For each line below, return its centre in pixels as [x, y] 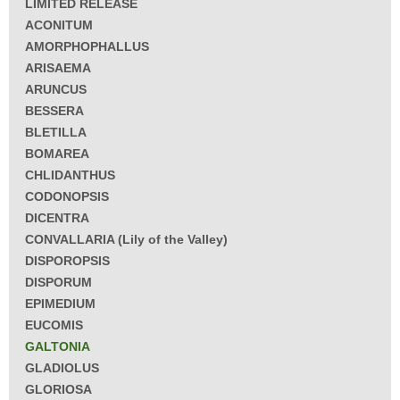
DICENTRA [57, 218]
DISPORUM [58, 283]
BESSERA [54, 111]
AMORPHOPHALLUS [87, 47]
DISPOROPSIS [67, 261]
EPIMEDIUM [60, 304]
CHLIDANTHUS [70, 175]
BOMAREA [57, 154]
